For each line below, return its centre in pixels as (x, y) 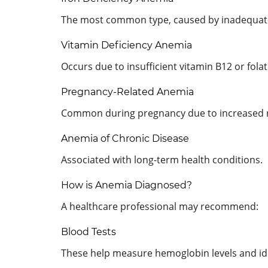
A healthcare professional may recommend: (160, 206)
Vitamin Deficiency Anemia (127, 45)
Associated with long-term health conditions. (162, 159)
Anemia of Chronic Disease (125, 138)
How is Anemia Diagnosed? (127, 185)
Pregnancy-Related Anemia (127, 92)
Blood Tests (89, 232)
